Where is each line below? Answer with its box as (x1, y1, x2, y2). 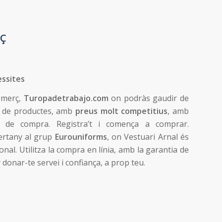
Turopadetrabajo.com (23, 93, 109, 104)
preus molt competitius (75, 106, 168, 117)
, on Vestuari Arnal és (107, 131, 189, 143)
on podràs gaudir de (108, 93, 189, 104)
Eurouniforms (55, 131, 107, 143)
